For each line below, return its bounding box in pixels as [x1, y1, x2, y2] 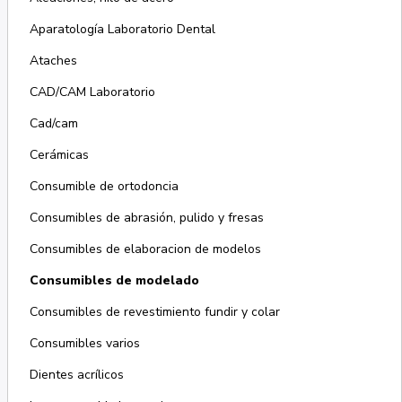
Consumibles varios [29, 335, 140, 353]
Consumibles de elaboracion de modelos [29, 240, 261, 258]
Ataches [29, 52, 77, 70]
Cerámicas [29, 146, 89, 164]
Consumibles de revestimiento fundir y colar [29, 303, 280, 321]
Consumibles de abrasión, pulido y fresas [29, 209, 264, 227]
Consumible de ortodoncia [29, 178, 179, 196]
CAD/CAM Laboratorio [29, 83, 155, 101]
